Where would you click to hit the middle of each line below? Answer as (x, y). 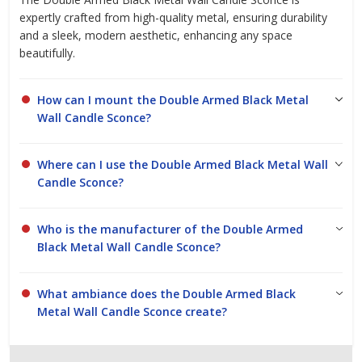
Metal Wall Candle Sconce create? (132, 311)
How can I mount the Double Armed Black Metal (173, 100)
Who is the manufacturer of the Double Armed (170, 229)
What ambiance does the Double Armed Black (166, 294)
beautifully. (47, 53)
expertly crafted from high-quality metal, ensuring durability (173, 17)
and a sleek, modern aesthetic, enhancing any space (156, 35)
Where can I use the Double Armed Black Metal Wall (183, 164)
